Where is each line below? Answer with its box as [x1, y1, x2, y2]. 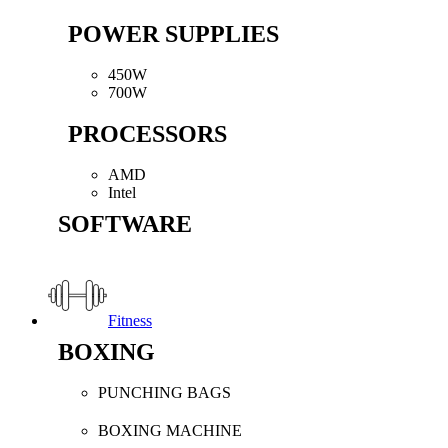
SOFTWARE [58, 211, 192, 237]
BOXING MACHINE [98, 422, 242, 439]
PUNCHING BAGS [98, 384, 231, 401]
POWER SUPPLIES [68, 21, 279, 47]
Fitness [108, 312, 152, 329]
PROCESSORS [68, 121, 227, 147]
